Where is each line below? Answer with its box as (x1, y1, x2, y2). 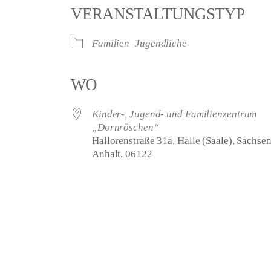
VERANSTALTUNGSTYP (70, 5, 244, 24)
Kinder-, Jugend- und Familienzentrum (91, 108, 257, 120)
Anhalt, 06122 (91, 148, 152, 160)
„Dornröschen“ (91, 122, 159, 134)
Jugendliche (135, 38, 187, 50)
